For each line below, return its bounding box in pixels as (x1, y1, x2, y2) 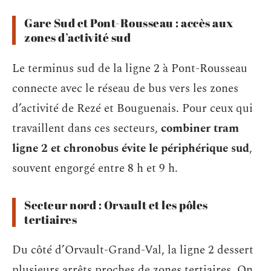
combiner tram (161, 119, 239, 137)
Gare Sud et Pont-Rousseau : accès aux (24, 15, 233, 31)
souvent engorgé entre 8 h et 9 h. (12, 159, 178, 177)
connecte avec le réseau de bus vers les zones (12, 79, 238, 97)
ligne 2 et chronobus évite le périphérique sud (12, 139, 249, 157)
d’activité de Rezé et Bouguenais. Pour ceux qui (12, 99, 253, 117)
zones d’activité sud (24, 30, 131, 45)
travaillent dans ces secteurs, (12, 119, 161, 137)
